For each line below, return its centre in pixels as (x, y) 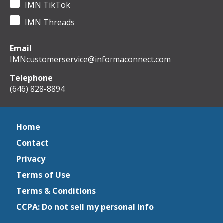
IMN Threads (50, 22)
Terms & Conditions (56, 191)
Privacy (31, 159)
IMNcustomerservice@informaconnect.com (90, 59)
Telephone (31, 78)
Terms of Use (43, 175)
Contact (33, 143)
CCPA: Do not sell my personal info (85, 207)
